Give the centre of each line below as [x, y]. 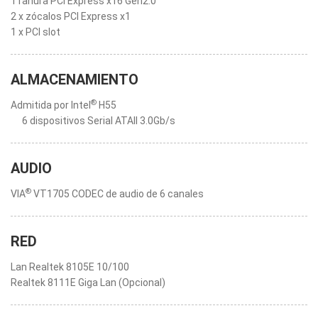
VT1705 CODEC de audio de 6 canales [117, 194]
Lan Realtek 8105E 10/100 [70, 267]
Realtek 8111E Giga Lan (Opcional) [88, 283]
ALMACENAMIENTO [75, 79]
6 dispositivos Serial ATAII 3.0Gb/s [99, 121]
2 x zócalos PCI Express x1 [71, 16]
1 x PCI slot [35, 32]
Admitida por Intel [51, 105]
